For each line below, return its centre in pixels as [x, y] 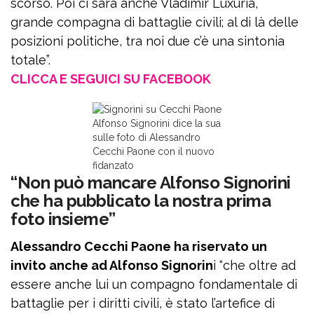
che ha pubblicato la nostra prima [141, 201]
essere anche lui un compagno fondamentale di [154, 285]
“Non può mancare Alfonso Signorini [151, 183]
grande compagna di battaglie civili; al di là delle [155, 22]
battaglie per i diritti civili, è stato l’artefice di [143, 303]
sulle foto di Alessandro [146, 138]
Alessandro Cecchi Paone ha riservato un [139, 247]
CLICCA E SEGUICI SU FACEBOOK [111, 79]
